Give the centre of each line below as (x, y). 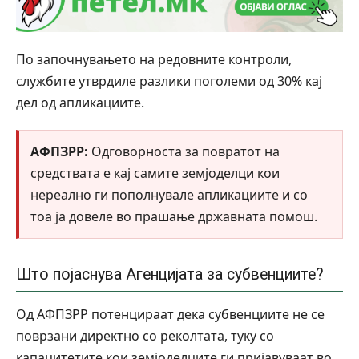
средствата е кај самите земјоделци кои (155, 173)
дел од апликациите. (80, 102)
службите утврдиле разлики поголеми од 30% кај (169, 81)
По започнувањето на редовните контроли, (154, 59)
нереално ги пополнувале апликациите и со (169, 194)
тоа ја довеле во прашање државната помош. (174, 216)
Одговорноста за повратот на (184, 151)
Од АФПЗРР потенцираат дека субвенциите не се (170, 314)
